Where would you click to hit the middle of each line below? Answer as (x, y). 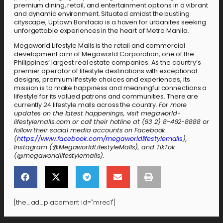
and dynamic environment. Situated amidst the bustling (102, 13)
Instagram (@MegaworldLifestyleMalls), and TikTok (95, 147)
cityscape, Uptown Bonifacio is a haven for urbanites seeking (110, 22)
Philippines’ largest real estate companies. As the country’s (108, 62)
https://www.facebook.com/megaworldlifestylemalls (100, 138)
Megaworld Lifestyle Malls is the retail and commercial (100, 45)
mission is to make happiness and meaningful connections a (111, 88)
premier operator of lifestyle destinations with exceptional (106, 71)
